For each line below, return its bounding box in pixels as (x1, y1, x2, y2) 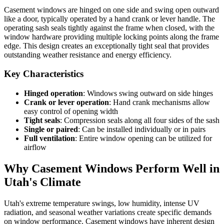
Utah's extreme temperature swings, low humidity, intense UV (4, 198, 199, 207)
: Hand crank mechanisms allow (109, 98, 210, 107)
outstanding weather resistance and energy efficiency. (4, 50, 171, 59)
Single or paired (24, 125, 78, 134)
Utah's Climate (4, 175, 81, 189)
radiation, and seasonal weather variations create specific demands (4, 207, 211, 216)
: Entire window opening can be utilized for (75, 134, 212, 143)
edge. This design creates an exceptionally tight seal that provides (4, 41, 209, 50)
